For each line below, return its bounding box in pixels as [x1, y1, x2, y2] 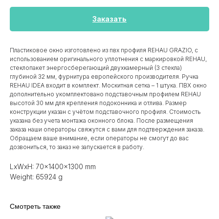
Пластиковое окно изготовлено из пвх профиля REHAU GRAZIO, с [10, 46, 198, 54]
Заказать [92, 15, 127, 23]
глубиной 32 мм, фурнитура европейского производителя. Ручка [10, 73, 198, 81]
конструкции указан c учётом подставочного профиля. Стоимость [10, 108, 201, 116]
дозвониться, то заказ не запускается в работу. [10, 143, 144, 151]
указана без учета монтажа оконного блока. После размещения [10, 117, 193, 125]
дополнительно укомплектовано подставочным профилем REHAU [10, 90, 201, 98]
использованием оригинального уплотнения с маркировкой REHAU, [10, 55, 207, 63]
